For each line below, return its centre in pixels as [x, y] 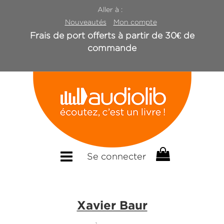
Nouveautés [85, 22]
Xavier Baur [112, 206]
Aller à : [112, 10]
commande [112, 48]
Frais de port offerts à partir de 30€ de [112, 36]
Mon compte [135, 22]
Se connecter [116, 156]
